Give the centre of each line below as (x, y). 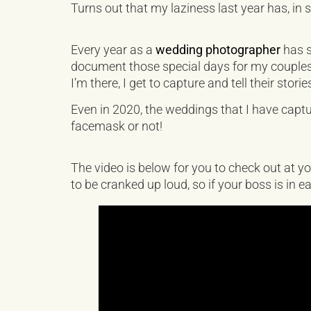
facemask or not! (117, 126)
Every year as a (113, 49)
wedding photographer (218, 49)
